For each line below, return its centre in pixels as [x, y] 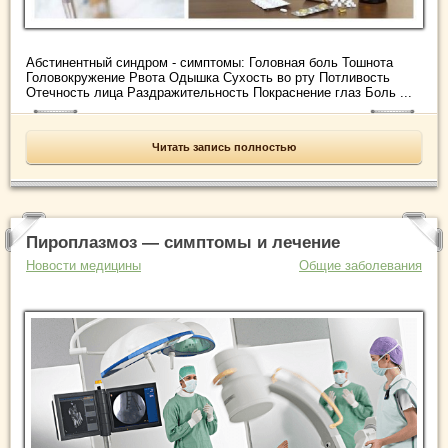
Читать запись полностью [224, 146]
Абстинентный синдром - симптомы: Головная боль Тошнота [209, 62]
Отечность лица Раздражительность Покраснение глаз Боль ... [219, 92]
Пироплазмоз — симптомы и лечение [183, 242]
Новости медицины [83, 265]
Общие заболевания [360, 265]
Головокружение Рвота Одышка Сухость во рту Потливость [208, 77]
